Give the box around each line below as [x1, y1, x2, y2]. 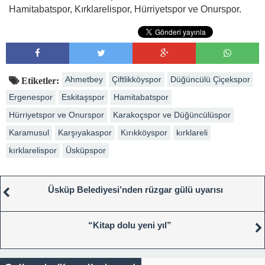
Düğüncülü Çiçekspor [170, 74, 250, 84]
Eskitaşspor [62, 92, 105, 102]
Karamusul [9, 127, 49, 137]
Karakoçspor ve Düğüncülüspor [113, 109, 231, 119]
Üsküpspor [66, 145, 106, 155]
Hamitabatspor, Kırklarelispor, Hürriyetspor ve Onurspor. [9, 4, 241, 14]
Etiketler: [19, 75, 59, 85]
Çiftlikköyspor [112, 74, 161, 84]
